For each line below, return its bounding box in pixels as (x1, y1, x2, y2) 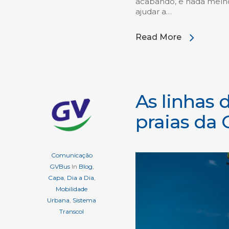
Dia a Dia (66, 173, 94, 181)
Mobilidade (56, 185, 87, 193)
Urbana (47, 196, 70, 204)
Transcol (59, 207, 84, 215)
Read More (135, 32, 181, 42)
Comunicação (51, 151, 93, 159)
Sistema (73, 196, 96, 204)
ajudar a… (135, 6, 172, 16)
